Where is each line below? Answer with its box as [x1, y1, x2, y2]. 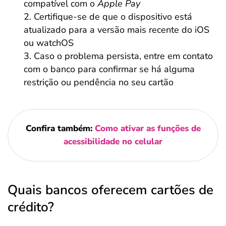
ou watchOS [24, 37, 74, 49]
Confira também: [25, 123, 95, 134]
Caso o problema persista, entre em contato [34, 50, 213, 62]
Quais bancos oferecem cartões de [8, 181, 213, 199]
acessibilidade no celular [64, 136, 162, 147]
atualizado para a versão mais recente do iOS [24, 24, 209, 36]
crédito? [8, 198, 54, 216]
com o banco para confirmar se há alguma [24, 63, 195, 75]
